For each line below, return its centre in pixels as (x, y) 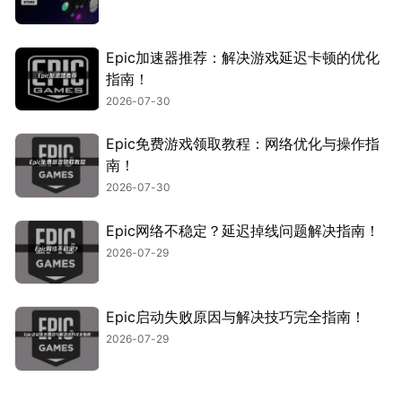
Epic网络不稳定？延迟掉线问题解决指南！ (243, 230)
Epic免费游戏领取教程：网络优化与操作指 (243, 144)
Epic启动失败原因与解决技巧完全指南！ (236, 317)
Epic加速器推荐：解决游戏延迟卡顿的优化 (243, 57)
